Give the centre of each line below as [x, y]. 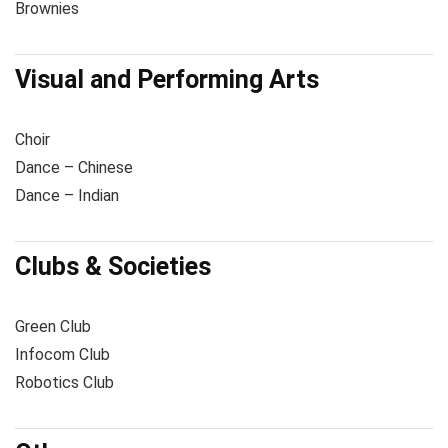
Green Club [53, 326]
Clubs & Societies [113, 266]
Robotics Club [64, 382]
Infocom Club [62, 354]
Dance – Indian [67, 195]
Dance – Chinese [74, 167]
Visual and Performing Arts [167, 79]
